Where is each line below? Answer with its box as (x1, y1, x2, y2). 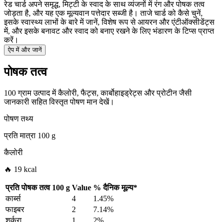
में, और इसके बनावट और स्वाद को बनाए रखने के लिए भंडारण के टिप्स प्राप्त (4, 27, 214, 36)
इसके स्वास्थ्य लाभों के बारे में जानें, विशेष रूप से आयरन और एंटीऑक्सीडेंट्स (4, 18, 215, 27)
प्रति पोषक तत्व (5, 183, 50, 192)
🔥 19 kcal (4, 165, 37, 174)
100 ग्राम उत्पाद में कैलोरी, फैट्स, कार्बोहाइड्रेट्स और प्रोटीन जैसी (4, 89, 192, 98)
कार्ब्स (5, 194, 21, 203)
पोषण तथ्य (4, 114, 33, 123)
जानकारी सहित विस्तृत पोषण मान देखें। (4, 98, 114, 107)
